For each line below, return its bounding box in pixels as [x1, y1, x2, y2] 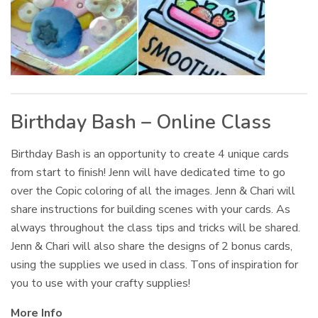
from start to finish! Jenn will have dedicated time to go [11, 165, 286, 181]
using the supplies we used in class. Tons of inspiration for [11, 257, 299, 273]
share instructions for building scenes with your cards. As [11, 202, 291, 218]
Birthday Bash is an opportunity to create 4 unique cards [11, 146, 290, 163]
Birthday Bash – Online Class [11, 109, 271, 136]
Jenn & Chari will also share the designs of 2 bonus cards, [11, 238, 293, 255]
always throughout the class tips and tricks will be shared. [11, 220, 304, 236]
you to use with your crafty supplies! [11, 275, 191, 292]
